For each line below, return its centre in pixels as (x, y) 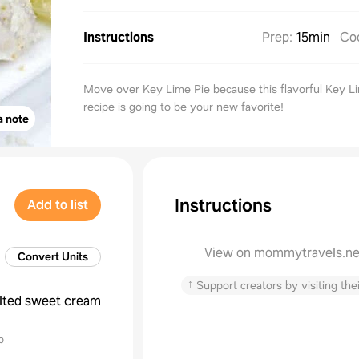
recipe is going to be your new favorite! (184, 107)
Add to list (58, 205)
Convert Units (53, 256)
